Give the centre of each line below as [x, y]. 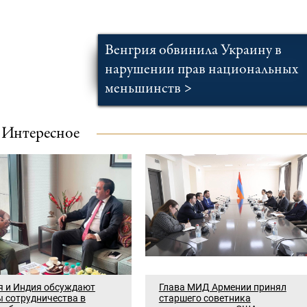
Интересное [41, 134]
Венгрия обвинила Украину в [193, 51]
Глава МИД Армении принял [222, 287]
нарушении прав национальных [201, 70]
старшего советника [205, 298]
